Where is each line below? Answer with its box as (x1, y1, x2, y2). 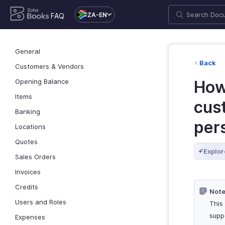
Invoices (15, 168, 41, 176)
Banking (15, 107, 40, 116)
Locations (15, 123, 46, 131)
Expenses (15, 213, 45, 221)
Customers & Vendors (15, 62, 84, 70)
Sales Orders (15, 153, 56, 161)
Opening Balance (15, 77, 69, 85)
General (15, 47, 40, 55)
